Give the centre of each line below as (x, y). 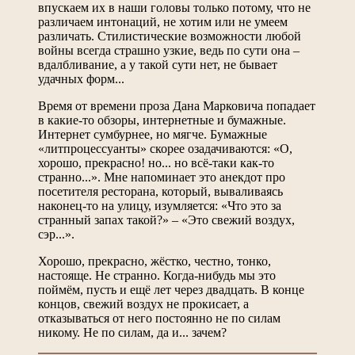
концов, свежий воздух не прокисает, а (143, 303)
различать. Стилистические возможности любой (170, 36)
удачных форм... (81, 78)
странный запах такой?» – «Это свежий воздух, (166, 219)
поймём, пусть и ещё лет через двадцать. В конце (171, 289)
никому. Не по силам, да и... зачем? (132, 332)
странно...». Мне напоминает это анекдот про (162, 177)
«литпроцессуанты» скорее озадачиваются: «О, (165, 148)
